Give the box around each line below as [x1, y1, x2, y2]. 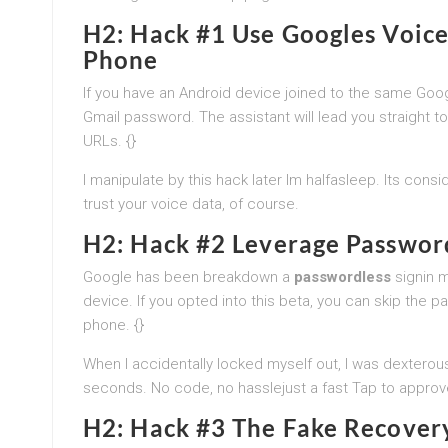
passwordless [294, 267, 391, 286]
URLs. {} [83, 131, 136, 150]
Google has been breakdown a [83, 267, 294, 286]
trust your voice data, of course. [83, 194, 299, 213]
